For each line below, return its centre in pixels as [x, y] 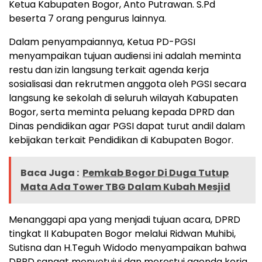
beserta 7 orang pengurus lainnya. [87, 19]
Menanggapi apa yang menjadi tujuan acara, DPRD [125, 220]
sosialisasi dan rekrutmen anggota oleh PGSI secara [127, 84]
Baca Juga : [50, 173]
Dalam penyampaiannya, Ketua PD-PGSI [102, 42]
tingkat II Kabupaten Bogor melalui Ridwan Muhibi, [122, 234]
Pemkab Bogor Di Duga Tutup [156, 173]
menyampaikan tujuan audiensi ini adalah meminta [125, 56]
